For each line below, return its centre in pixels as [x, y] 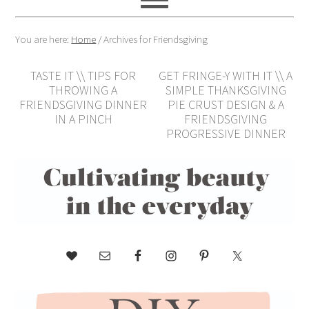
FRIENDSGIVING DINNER [83, 104]
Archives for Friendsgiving [155, 39]
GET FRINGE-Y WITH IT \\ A [226, 76]
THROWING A [83, 90]
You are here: [43, 39]
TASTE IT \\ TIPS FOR [83, 76]
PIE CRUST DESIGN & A [226, 104]
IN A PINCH [83, 119]
